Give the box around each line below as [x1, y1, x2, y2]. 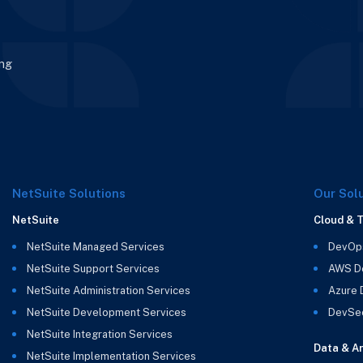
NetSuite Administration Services [26, 284, 190, 297]
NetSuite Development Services [26, 305, 186, 318]
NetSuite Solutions [11, 186, 126, 201]
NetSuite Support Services [26, 262, 160, 275]
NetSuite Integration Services [26, 327, 173, 340]
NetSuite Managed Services [26, 240, 164, 253]
